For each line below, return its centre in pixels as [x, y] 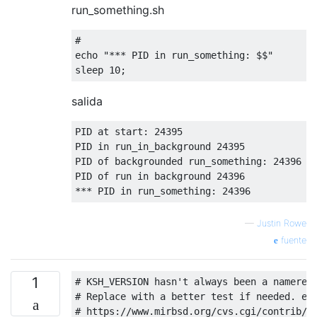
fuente [292, 240]
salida [87, 101]
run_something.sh [118, 10]
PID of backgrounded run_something [168, 161]
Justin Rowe [282, 223]
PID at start [109, 132]
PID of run [106, 176]
